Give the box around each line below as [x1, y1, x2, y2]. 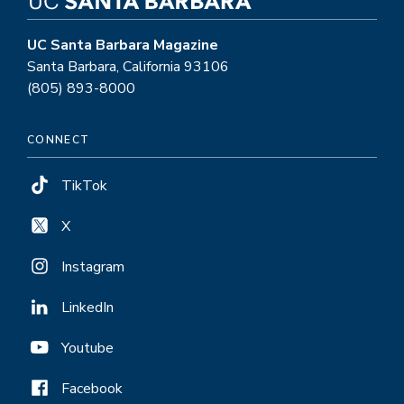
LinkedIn [61, 297, 114, 317]
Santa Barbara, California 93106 [27, 56, 229, 77]
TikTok [61, 175, 107, 196]
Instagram [61, 256, 124, 277]
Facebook [61, 378, 123, 399]
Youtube [61, 337, 114, 358]
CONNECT [27, 132, 90, 147]
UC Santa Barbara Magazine [27, 34, 218, 55]
